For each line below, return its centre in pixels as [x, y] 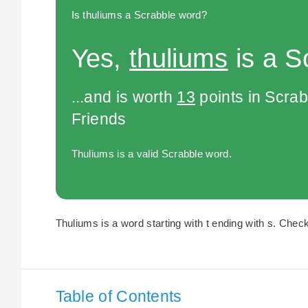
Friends [99, 119]
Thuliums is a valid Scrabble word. [151, 154]
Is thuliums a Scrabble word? [139, 14]
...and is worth [124, 97]
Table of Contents [119, 296]
